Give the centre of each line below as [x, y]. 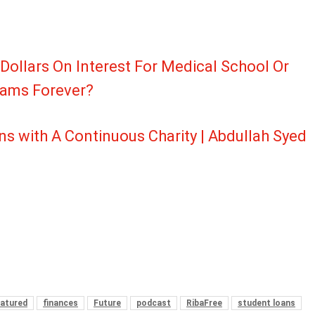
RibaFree [204, 303]
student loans [266, 303]
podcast [154, 303]
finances [60, 303]
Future [107, 303]
